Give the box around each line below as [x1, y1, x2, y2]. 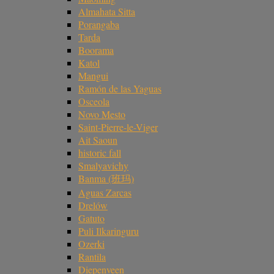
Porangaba [78, 18, 119, 31]
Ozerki [78, 237, 105, 250]
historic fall [78, 146, 121, 159]
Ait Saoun [78, 133, 117, 146]
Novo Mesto [78, 108, 125, 120]
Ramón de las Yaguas [78, 82, 161, 95]
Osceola [78, 95, 109, 108]
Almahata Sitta [78, 5, 135, 18]
